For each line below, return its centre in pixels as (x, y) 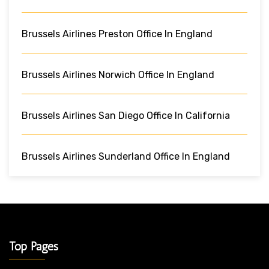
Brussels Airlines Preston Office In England (117, 34)
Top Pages (34, 246)
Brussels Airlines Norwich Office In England (118, 74)
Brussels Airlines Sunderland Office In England (126, 156)
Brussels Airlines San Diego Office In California (126, 115)
